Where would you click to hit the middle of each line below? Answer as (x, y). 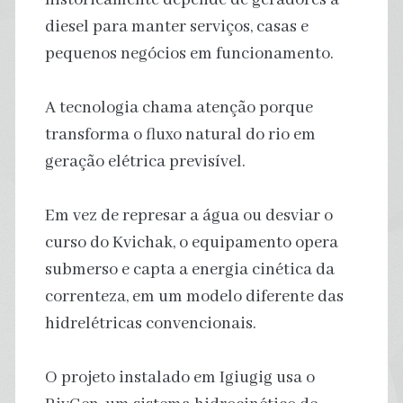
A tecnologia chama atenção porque (179, 107)
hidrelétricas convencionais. (150, 323)
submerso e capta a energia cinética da (189, 269)
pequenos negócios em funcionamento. (189, 54)
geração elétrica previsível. (145, 161)
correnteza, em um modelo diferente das (194, 296)
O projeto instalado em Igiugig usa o (179, 377)
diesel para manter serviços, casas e (176, 27)
